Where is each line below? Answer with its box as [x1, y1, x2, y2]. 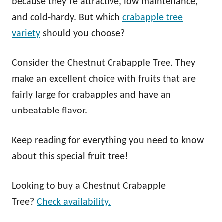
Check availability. [37, 197, 111, 207]
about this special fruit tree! [12, 151, 128, 162]
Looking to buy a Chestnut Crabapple [12, 181, 166, 191]
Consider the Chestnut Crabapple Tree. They [12, 58, 195, 68]
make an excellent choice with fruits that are [12, 74, 196, 84]
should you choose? [40, 28, 125, 39]
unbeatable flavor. [12, 106, 87, 116]
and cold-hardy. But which [12, 12, 122, 23]
